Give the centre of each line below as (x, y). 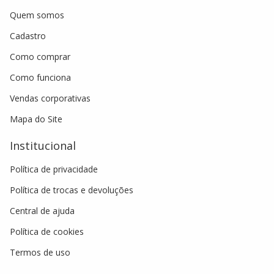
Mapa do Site (36, 119)
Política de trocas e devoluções (72, 190)
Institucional (43, 146)
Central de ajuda (42, 211)
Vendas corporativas (50, 98)
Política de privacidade (54, 169)
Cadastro (28, 36)
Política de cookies (47, 231)
